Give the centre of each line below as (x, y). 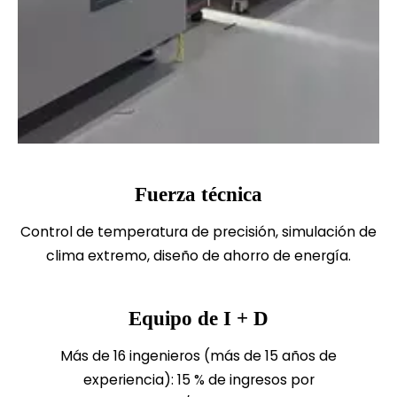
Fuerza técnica (198, 195)
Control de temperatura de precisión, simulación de (198, 232)
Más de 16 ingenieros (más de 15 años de (198, 356)
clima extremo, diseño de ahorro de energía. (198, 256)
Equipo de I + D (198, 319)
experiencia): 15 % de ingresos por (198, 380)
